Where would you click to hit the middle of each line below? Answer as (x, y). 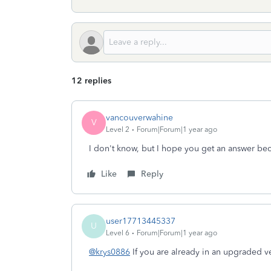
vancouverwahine (139, 117)
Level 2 (118, 129)
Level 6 (118, 233)
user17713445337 (141, 221)
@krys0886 (109, 252)
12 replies (91, 81)
